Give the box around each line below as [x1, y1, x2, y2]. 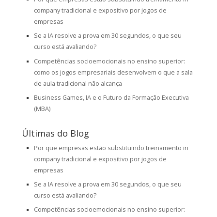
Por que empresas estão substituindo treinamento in [33, 143, 188, 152]
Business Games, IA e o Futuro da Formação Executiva [33, 93, 189, 102]
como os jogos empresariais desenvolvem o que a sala [33, 68, 193, 77]
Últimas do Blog [21, 127, 89, 139]
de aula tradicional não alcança [33, 79, 122, 88]
